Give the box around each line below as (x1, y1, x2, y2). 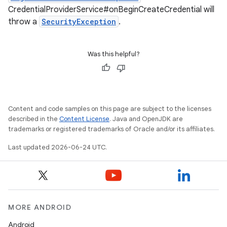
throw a (8, 17, 39, 27)
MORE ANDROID (8, 203, 71, 212)
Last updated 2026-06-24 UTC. (8, 143, 107, 152)
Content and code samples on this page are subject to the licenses (8, 104, 211, 113)
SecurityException (42, 17, 116, 26)
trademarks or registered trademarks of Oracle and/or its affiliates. (8, 125, 215, 133)
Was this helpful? (87, 50, 140, 58)
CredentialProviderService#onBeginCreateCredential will (8, 5, 214, 15)
